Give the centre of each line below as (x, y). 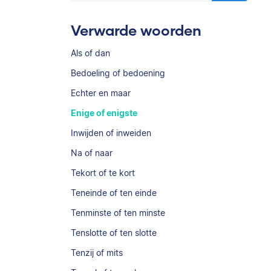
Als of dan (90, 53)
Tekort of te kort (103, 173)
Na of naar (92, 153)
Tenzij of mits (97, 253)
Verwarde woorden (136, 30)
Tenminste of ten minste (118, 213)
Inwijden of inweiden (111, 133)
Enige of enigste (104, 113)
